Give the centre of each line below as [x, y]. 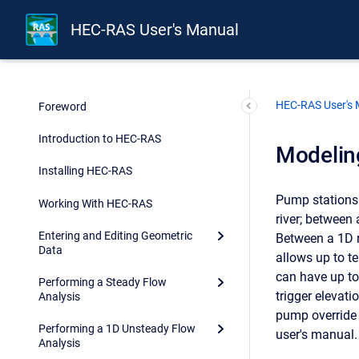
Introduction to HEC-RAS [100, 138]
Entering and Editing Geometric [115, 235]
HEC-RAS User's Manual [155, 30]
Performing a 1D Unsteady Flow [117, 329]
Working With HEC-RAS [95, 203]
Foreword [63, 106]
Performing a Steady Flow [103, 282]
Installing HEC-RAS [85, 170]
